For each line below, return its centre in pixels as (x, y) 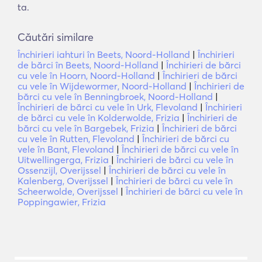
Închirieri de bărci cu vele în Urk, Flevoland (108, 107)
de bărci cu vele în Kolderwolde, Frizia (99, 118)
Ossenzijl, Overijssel (59, 170)
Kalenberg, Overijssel (63, 181)
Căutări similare (56, 37)
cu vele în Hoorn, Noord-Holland (86, 75)
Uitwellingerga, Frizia (63, 160)
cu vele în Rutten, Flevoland (76, 139)
